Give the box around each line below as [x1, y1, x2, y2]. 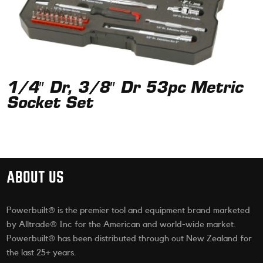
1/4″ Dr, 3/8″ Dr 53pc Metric [6, 80, 243, 97]
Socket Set [6, 96, 93, 112]
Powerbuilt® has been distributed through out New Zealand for [6, 234, 252, 244]
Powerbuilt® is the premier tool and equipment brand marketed [6, 206, 251, 215]
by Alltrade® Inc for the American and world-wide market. [6, 220, 237, 230]
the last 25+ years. [6, 248, 77, 258]
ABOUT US [6, 169, 65, 185]
